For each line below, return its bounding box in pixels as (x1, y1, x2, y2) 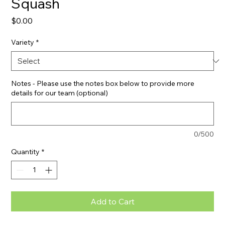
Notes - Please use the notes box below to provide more (11, 79, 195, 88)
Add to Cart (90, 196, 135, 206)
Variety (11, 38, 35, 47)
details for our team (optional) (11, 88, 108, 97)
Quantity (11, 147, 40, 156)
